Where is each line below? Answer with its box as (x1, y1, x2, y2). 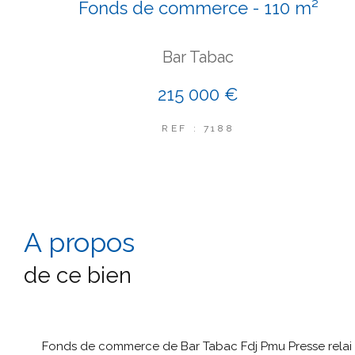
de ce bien (24, 262, 132, 289)
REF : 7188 (162, 123, 235, 135)
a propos (41, 227, 135, 259)
